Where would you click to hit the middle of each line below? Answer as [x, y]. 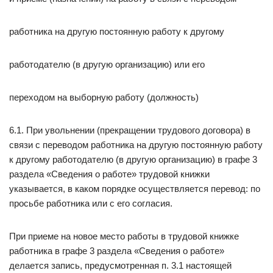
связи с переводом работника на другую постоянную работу [136, 145]
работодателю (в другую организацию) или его [107, 64]
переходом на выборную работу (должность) [104, 97]
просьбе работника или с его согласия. [91, 203]
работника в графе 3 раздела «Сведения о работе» [117, 251]
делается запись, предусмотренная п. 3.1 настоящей [120, 265]
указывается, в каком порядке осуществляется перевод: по [135, 189]
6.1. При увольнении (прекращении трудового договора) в [130, 130]
